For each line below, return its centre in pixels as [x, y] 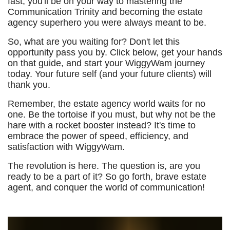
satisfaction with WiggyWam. [66, 147]
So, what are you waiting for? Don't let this [94, 42]
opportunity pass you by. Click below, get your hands [115, 52]
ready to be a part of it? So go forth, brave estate [107, 177]
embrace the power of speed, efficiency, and [98, 136]
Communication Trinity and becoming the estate [105, 12]
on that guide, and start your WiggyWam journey [106, 63]
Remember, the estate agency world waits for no [107, 104]
